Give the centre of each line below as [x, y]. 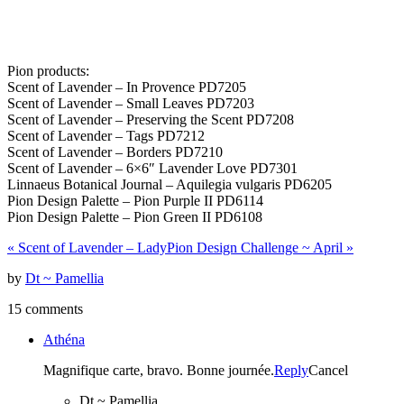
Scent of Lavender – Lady [91, 247]
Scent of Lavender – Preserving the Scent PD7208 [151, 119]
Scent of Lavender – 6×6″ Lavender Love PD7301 [152, 168]
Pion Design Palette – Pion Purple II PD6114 [135, 200]
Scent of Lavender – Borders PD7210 [115, 151]
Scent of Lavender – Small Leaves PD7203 [131, 103]
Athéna [64, 339]
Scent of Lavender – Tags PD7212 [106, 135]
